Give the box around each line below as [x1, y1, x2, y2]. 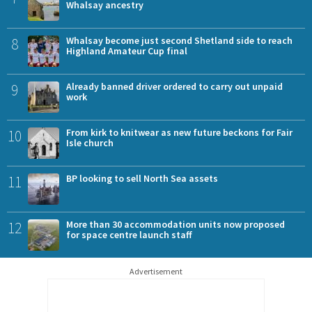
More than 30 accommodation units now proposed [66, 218, 285, 231]
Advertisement [130, 266, 182, 277]
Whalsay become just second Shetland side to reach [66, 34, 292, 47]
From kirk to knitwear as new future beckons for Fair [66, 126, 292, 139]
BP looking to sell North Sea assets [66, 172, 218, 185]
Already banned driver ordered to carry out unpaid [66, 80, 283, 93]
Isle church [66, 136, 114, 150]
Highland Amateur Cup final [66, 45, 187, 58]
